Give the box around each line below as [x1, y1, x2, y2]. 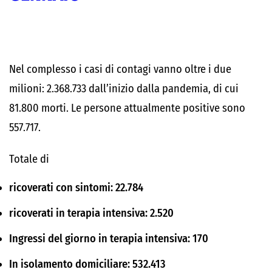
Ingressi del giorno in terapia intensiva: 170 [9, 232, 208, 245]
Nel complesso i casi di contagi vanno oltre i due [9, 63, 231, 76]
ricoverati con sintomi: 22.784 [9, 181, 143, 194]
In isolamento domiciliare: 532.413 [9, 257, 166, 271]
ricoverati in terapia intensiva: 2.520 [9, 206, 174, 220]
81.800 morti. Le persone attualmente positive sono [9, 101, 245, 115]
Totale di [9, 152, 49, 166]
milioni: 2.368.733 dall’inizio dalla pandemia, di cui [9, 82, 239, 95]
